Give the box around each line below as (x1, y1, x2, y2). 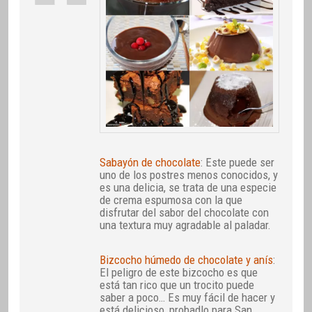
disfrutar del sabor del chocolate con (100, 205, 270, 219)
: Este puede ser (201, 155, 275, 169)
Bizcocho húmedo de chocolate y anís (100, 252, 274, 267)
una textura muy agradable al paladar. (100, 217, 272, 232)
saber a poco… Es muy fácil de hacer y (100, 290, 276, 304)
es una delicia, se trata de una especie (100, 180, 277, 194)
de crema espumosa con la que (100, 192, 243, 207)
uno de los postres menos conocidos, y (100, 167, 279, 182)
